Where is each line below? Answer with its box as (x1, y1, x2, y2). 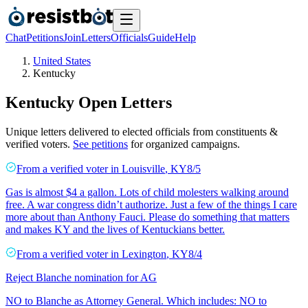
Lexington (122, 247, 166, 260)
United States (33, 55, 91, 67)
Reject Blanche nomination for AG (5, 271, 157, 283)
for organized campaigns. (131, 137, 240, 150)
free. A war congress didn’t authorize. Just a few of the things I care (5, 198, 297, 210)
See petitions (73, 137, 128, 150)
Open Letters (74, 93, 172, 111)
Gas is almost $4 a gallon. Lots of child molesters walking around (5, 186, 289, 198)
